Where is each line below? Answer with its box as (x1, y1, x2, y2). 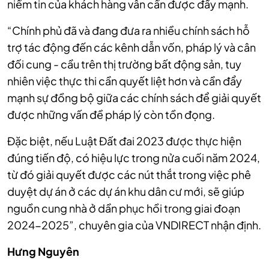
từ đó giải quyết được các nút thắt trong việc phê (7, 168, 251, 182)
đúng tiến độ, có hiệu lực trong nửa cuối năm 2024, (7, 151, 260, 165)
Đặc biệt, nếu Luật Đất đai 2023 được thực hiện (7, 134, 241, 148)
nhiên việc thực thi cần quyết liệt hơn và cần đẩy (7, 74, 242, 88)
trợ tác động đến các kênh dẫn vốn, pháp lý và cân (7, 40, 256, 55)
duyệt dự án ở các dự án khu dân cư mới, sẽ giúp (7, 184, 244, 199)
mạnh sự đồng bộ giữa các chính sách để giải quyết (7, 91, 261, 105)
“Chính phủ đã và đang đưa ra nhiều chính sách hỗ (7, 23, 250, 38)
